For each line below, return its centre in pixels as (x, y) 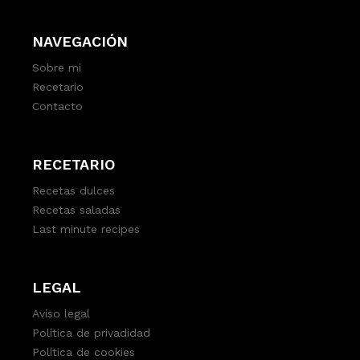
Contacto (58, 106)
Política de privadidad (92, 333)
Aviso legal (61, 314)
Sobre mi (57, 68)
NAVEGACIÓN (80, 42)
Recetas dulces (74, 191)
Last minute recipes (86, 229)
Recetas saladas (77, 210)
